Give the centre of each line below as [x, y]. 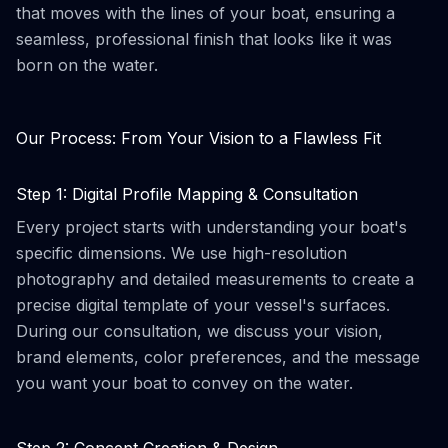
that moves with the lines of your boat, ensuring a [205, 13]
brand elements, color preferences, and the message [218, 357]
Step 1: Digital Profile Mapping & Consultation [187, 194]
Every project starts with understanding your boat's [211, 227]
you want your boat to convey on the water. [184, 383]
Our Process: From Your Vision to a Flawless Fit [198, 138]
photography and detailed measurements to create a [215, 279]
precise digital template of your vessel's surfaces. [203, 305]
